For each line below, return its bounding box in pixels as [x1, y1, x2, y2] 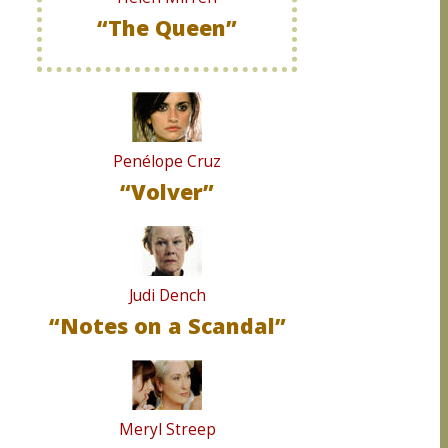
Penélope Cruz [113, 151, 221, 172]
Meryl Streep [118, 419, 216, 440]
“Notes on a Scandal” [48, 311, 286, 340]
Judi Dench [128, 285, 206, 306]
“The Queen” [97, 13, 237, 42]
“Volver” [120, 177, 214, 206]
